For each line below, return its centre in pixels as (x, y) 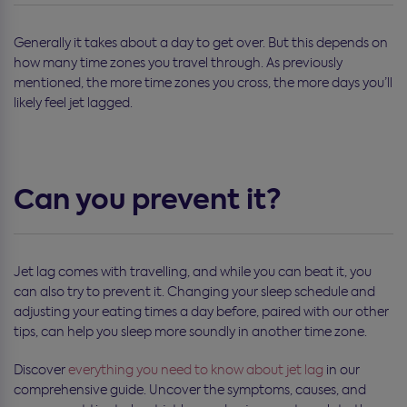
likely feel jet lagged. (73, 102)
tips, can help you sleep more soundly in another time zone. (190, 331)
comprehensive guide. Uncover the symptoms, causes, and (190, 389)
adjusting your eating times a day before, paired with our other (201, 311)
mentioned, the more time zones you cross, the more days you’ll (203, 82)
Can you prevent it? (148, 199)
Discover (41, 369)
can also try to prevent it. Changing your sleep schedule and (194, 291)
